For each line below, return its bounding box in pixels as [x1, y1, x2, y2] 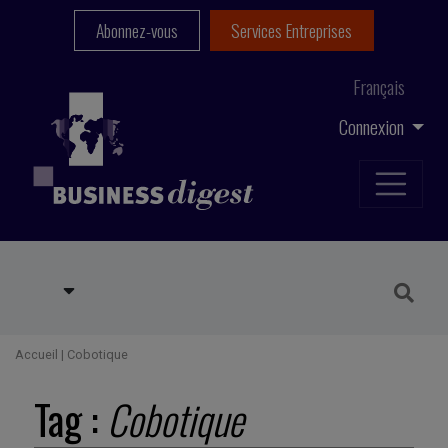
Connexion [338, 111, 408, 141]
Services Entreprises [231, 17, 353, 44]
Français [353, 72, 405, 101]
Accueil [15, 347, 58, 363]
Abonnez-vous [95, 17, 178, 44]
